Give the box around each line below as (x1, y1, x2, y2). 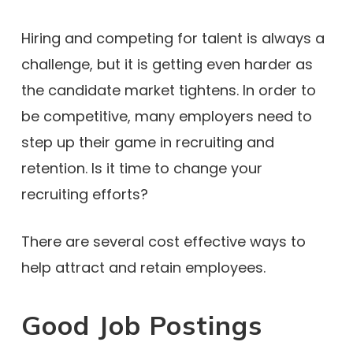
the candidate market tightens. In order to (20, 80, 316, 100)
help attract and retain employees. (20, 258, 266, 277)
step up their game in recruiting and (20, 132, 274, 152)
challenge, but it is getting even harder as (20, 54, 313, 74)
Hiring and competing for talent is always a (20, 28, 325, 48)
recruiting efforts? (20, 184, 148, 204)
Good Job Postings (20, 309, 262, 341)
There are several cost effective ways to (20, 232, 306, 251)
